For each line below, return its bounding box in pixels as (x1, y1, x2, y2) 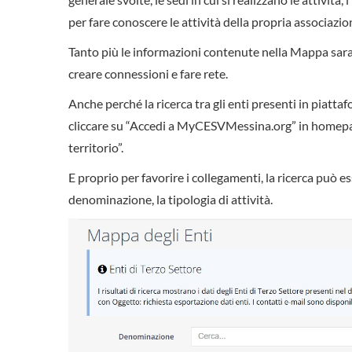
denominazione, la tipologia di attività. (68, 192, 273, 207)
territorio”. (68, 140, 123, 156)
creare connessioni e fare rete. (68, 66, 228, 82)
